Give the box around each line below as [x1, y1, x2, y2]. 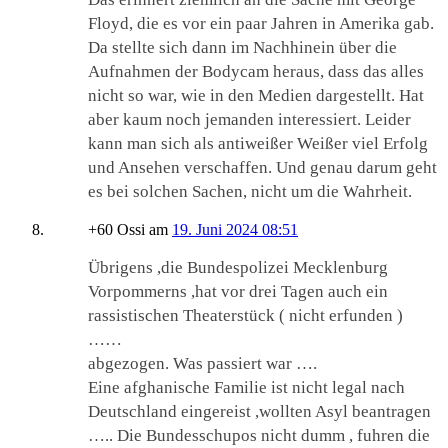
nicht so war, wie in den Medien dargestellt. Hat [88, 86, 424, 106]
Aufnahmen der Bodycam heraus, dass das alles [88, 62, 424, 82]
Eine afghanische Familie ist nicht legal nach [88, 378, 405, 398]
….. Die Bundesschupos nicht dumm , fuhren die [88, 426, 430, 446]
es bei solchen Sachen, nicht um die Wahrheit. [88, 182, 412, 202]
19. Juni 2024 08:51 [172, 221, 298, 239]
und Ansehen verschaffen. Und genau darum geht [88, 158, 437, 178]
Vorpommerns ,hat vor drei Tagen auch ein [88, 282, 388, 302]
